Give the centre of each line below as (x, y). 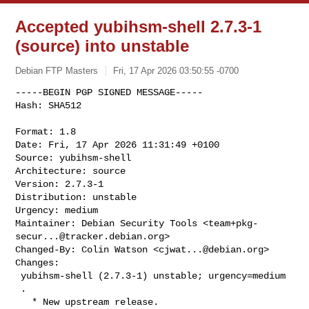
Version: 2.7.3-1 (60, 184)
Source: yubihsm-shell (73, 158)
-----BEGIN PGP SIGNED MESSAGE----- (109, 92)
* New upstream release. (24, 302)
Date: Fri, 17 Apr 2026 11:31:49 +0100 (118, 144)
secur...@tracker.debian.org (90, 236)
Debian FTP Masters (57, 70)
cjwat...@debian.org (211, 249)
